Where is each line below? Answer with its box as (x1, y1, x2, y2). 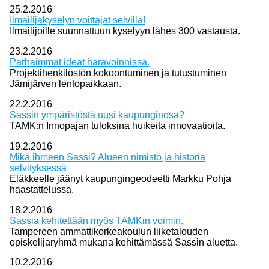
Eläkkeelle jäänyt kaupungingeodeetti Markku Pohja (9, 173, 231, 184)
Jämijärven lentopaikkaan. (9, 79, 121, 89)
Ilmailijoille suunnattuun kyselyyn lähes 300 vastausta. (9, 26, 240, 37)
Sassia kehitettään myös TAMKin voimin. (9, 215, 183, 226)
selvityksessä (9, 162, 67, 173)
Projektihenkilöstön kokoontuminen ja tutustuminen (9, 68, 226, 79)
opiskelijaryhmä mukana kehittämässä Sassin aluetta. (9, 237, 238, 247)
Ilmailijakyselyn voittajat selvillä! (9, 15, 145, 26)
